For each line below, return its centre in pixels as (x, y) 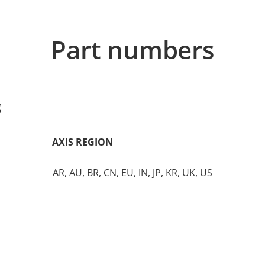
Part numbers (132, 49)
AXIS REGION (83, 142)
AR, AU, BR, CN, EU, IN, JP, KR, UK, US (132, 172)
